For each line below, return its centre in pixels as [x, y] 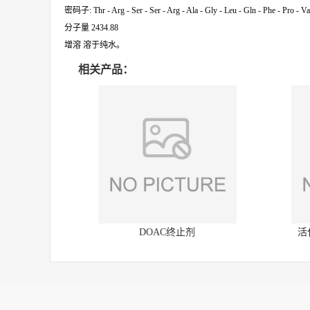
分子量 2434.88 [91, 28]
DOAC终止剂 [167, 232]
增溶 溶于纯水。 [94, 45]
